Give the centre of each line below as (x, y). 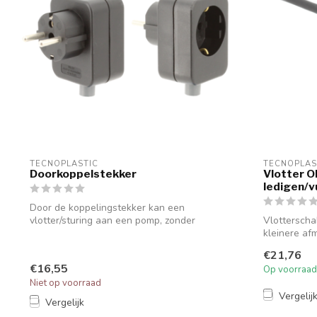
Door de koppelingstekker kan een (107, 208)
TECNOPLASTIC (64, 164)
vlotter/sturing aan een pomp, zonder (113, 220)
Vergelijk (65, 303)
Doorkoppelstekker (83, 174)
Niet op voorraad (65, 283)
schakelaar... (58, 233)
